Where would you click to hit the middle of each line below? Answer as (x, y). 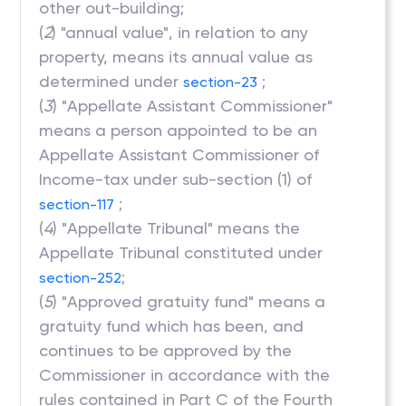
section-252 (81, 278)
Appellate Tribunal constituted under (181, 252)
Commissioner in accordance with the (185, 375)
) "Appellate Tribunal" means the (177, 228)
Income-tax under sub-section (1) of (176, 179)
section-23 (221, 82)
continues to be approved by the (166, 350)
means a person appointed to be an (179, 130)
